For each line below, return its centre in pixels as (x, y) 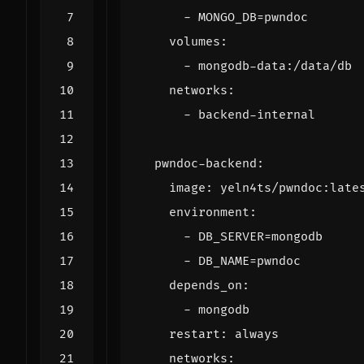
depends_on (206, 285)
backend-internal (257, 115)
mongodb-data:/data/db (275, 66)
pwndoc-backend (206, 163)
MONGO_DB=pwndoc (253, 17)
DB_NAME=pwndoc (249, 261)
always (257, 334)
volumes (195, 41)
